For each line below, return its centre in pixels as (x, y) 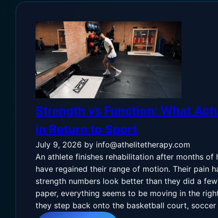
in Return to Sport (86, 129)
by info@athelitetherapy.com (137, 145)
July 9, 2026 (59, 145)
